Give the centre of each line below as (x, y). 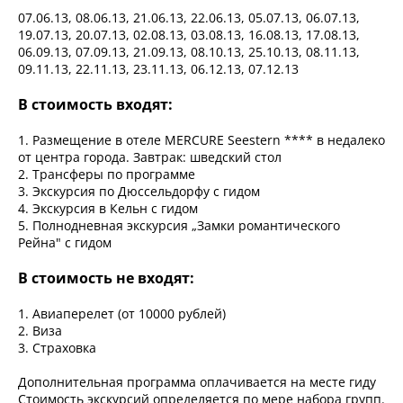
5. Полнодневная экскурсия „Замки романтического (179, 226)
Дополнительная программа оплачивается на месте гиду (197, 382)
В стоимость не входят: (106, 278)
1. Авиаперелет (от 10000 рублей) (122, 314)
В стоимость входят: (95, 105)
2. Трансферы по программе (107, 175)
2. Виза (40, 331)
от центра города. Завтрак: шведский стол (150, 157)
